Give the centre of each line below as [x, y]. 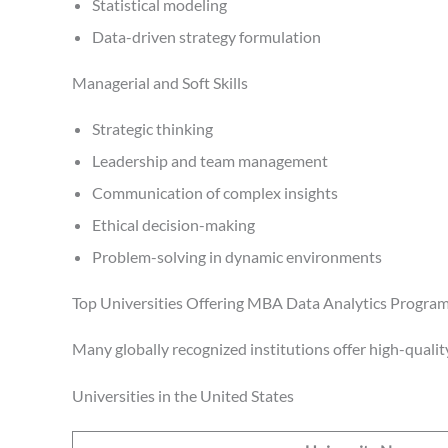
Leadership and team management [210, 160]
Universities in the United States [183, 396]
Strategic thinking [152, 128]
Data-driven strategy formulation [206, 36]
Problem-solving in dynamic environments [237, 256]
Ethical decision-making [173, 224]
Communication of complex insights [215, 192]
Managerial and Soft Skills [160, 82]
